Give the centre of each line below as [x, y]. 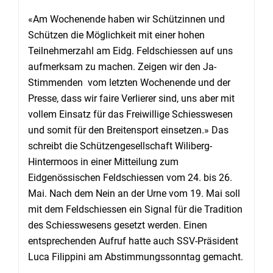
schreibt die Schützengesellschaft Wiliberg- [120, 146]
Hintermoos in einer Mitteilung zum [103, 161]
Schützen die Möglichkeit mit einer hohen [116, 35]
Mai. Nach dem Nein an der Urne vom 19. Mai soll [134, 193]
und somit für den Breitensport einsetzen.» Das [128, 130]
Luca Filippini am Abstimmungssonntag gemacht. [136, 257]
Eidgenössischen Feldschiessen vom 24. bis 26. [130, 177]
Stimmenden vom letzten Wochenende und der [129, 82]
